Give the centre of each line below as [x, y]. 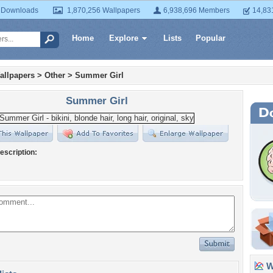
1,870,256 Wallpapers [104, 10]
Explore [124, 38]
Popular [211, 38]
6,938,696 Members [197, 10]
